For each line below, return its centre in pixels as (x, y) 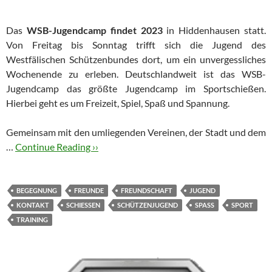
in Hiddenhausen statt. (214, 30)
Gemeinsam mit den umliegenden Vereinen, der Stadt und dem (136, 132)
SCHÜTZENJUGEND (148, 205)
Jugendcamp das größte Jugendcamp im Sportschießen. (136, 88)
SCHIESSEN (83, 205)
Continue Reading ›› (57, 146)
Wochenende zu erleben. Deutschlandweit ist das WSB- (136, 73)
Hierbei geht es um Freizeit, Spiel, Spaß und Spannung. (118, 103)
